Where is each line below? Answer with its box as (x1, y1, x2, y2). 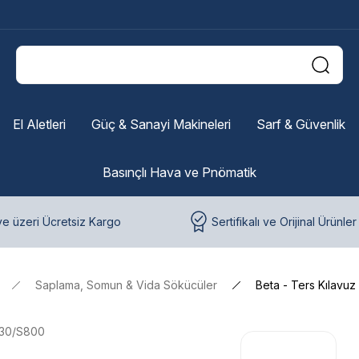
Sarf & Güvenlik (256, 116, 345, 132)
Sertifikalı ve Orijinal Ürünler (212, 215, 357, 228)
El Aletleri (12, 116, 66, 132)
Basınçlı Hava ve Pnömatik (103, 164, 256, 180)
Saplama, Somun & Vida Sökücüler (35, 278, 217, 292)
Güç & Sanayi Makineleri (91, 116, 231, 132)
